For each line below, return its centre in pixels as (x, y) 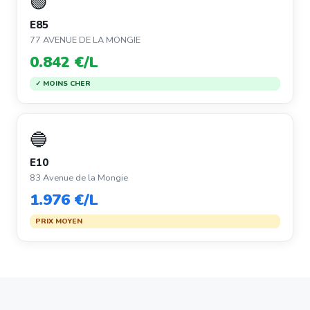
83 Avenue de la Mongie (79, 178)
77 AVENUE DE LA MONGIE (85, 40)
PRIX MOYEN (59, 221)
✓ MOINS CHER (63, 83)
